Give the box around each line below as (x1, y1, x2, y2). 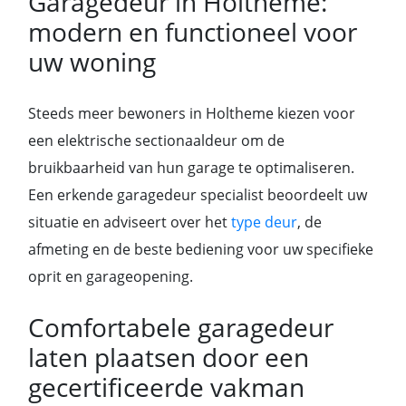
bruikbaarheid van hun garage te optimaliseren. (28, 158, 354, 178)
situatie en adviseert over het (28, 212, 231, 232)
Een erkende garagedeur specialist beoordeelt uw (28, 185, 367, 205)
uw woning (28, 44, 156, 79)
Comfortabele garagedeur (28, 310, 333, 344)
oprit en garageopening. (28, 266, 193, 286)
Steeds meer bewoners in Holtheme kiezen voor (28, 103, 355, 123)
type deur (231, 212, 297, 232)
